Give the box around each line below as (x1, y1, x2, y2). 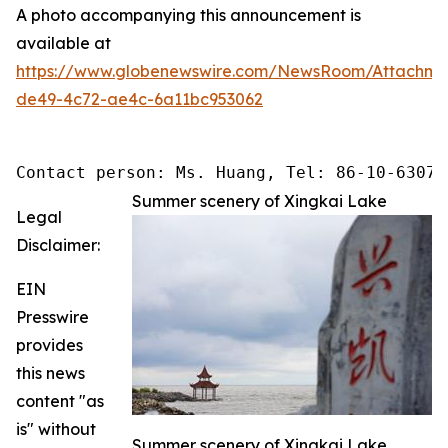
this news (16, 362, 85, 383)
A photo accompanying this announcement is (16, 4, 361, 25)
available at (16, 32, 111, 53)
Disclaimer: (16, 234, 100, 255)
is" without (16, 418, 96, 439)
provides (16, 334, 83, 355)
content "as (16, 390, 104, 411)
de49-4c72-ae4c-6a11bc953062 (16, 88, 263, 109)
